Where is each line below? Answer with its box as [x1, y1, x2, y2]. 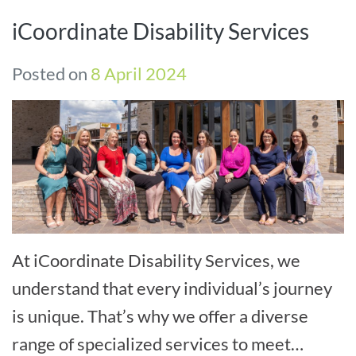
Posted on [12, 63, 91, 85]
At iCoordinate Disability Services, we [12, 249, 300, 271]
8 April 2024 [91, 63, 187, 85]
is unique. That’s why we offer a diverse [12, 304, 308, 327]
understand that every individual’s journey [12, 277, 332, 299]
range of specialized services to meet [12, 332, 291, 354]
